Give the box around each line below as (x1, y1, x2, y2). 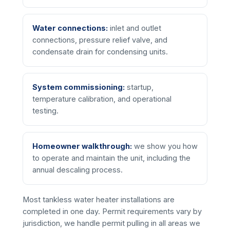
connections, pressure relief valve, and (32, 35, 167, 45)
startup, (125, 82, 154, 92)
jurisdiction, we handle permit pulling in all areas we (23, 218, 200, 228)
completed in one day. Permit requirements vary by (23, 206, 202, 216)
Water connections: (32, 23, 108, 33)
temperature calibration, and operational (32, 94, 171, 104)
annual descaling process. (32, 165, 123, 175)
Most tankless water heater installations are (23, 195, 175, 204)
